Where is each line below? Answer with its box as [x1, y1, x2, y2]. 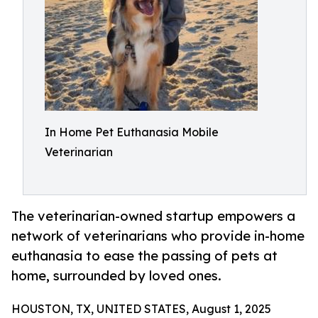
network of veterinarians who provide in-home [11, 228, 305, 244]
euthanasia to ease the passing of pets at [11, 248, 278, 264]
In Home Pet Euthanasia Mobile [45, 125, 219, 139]
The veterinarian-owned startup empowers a [11, 208, 295, 224]
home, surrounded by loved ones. [11, 268, 221, 284]
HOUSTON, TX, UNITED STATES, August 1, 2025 [11, 302, 271, 317]
